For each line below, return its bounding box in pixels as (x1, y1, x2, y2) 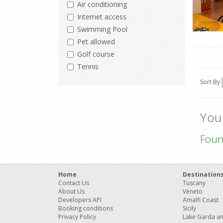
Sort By (200, 78, 222, 87)
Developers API (58, 196, 102, 205)
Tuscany (183, 179, 206, 188)
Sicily (183, 204, 196, 213)
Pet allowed (77, 37, 115, 47)
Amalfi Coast (183, 196, 219, 205)
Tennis (77, 62, 99, 72)
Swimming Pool (77, 24, 127, 34)
